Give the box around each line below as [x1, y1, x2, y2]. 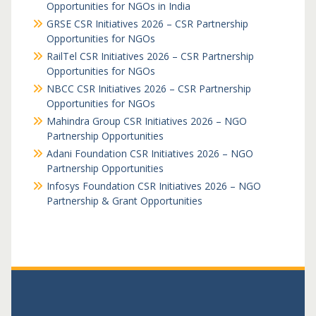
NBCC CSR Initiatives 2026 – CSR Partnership [46, 82, 251, 95]
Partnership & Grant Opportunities [46, 194, 202, 207]
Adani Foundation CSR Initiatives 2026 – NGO [46, 147, 253, 160]
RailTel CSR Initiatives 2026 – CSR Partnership [46, 49, 254, 63]
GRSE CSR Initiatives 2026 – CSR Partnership [46, 17, 248, 30]
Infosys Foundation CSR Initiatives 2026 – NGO [46, 179, 261, 193]
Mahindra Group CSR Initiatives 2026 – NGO [46, 114, 247, 128]
